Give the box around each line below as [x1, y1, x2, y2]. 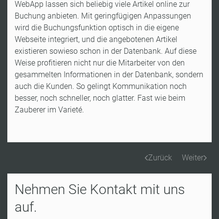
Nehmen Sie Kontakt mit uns [15, 181, 185, 197]
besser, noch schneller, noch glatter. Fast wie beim [15, 93, 185, 103]
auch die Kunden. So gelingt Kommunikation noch [15, 81, 187, 91]
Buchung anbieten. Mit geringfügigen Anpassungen [15, 11, 191, 21]
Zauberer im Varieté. [15, 105, 84, 114]
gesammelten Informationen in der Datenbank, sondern [15, 69, 203, 79]
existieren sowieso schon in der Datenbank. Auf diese [15, 46, 197, 56]
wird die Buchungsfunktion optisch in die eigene [15, 22, 179, 32]
